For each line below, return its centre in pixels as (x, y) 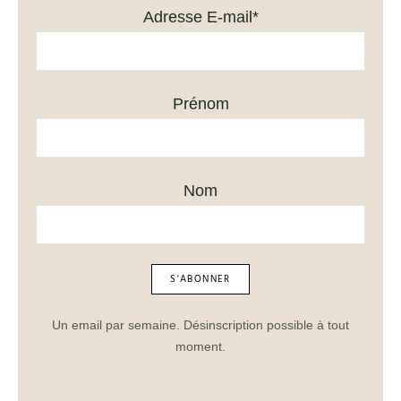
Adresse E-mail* (200, 17)
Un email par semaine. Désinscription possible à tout (200, 325)
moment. (200, 346)
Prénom (200, 104)
